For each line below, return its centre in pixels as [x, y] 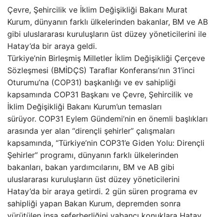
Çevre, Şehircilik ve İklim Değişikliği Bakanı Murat [97, 10]
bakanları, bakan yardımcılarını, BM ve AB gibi [91, 167]
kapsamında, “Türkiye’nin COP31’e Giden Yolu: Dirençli [106, 143]
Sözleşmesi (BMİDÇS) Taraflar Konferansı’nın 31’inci [101, 70]
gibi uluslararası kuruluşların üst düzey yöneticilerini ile [107, 34]
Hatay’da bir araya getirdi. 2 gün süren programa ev [102, 191]
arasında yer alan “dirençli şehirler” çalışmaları [91, 131]
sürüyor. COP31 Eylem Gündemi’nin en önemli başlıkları [108, 119]
